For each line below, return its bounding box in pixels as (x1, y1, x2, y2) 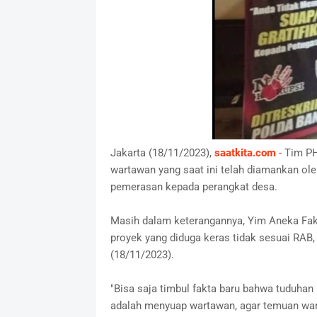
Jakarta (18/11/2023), (110, 146, 214, 159)
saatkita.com (214, 146, 276, 159)
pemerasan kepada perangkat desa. (110, 180, 277, 193)
